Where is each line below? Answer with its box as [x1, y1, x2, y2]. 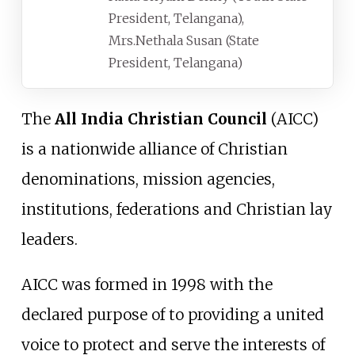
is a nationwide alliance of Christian [21, 139, 288, 159]
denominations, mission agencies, [21, 170, 275, 189]
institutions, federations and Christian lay [21, 200, 332, 219]
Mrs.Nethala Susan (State [109, 32, 259, 48]
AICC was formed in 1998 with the [21, 275, 273, 295]
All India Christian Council [54, 109, 267, 129]
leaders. [21, 230, 78, 250]
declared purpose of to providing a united [21, 305, 324, 325]
